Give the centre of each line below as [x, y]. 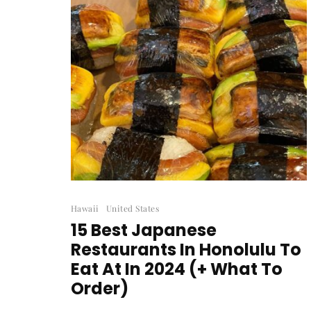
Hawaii [85, 208]
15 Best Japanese [144, 230]
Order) [100, 288]
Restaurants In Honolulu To [186, 249]
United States [133, 208]
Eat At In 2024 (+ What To [177, 269]
